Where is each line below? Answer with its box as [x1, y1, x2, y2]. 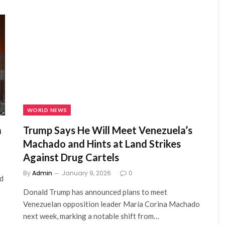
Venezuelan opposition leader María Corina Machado [23, 199, 200, 208]
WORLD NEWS [27, 105, 67, 114]
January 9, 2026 [62, 168, 111, 177]
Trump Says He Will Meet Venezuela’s [23, 124, 192, 136]
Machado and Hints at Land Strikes [23, 137, 181, 150]
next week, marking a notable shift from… [23, 211, 159, 220]
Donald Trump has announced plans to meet [23, 187, 167, 196]
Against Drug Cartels [23, 151, 119, 163]
